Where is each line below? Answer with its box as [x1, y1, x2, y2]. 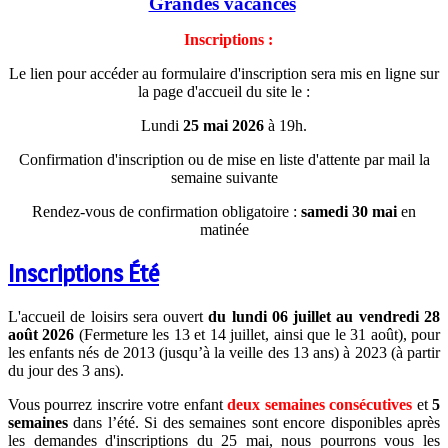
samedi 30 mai [301, 203, 397, 221]
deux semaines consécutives [227, 395, 413, 413]
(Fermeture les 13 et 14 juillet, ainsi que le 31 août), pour [74, 325, 441, 343]
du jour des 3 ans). [8, 361, 124, 379]
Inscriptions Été [8, 258, 159, 288]
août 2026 [8, 325, 75, 343]
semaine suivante [170, 169, 278, 187]
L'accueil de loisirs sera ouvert [8, 307, 209, 325]
